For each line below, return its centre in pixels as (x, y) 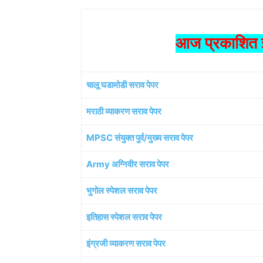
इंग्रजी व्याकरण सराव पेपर (126, 244)
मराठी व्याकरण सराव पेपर (124, 112)
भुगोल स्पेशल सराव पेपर (122, 191)
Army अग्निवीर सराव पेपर (128, 164)
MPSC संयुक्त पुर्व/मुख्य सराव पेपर (140, 138)
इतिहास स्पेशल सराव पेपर (124, 217)
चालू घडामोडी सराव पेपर (122, 85)
